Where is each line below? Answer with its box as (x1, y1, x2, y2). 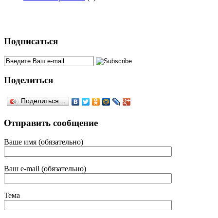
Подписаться (4, 36, 58, 46)
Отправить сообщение (4, 117, 98, 128)
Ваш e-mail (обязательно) (4, 164, 86, 173)
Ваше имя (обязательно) (4, 137, 83, 146)
